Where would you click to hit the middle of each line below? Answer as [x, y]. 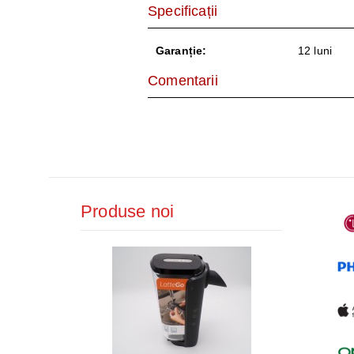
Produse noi [128, 211]
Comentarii [183, 81]
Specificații [183, 11]
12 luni [315, 51]
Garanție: [181, 51]
